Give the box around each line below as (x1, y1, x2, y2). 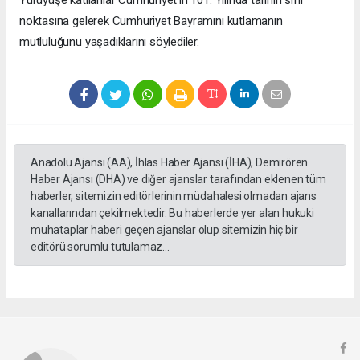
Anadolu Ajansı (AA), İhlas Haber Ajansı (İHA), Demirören (31, 155, 309, 169)
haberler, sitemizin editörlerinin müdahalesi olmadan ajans (31, 189, 317, 202)
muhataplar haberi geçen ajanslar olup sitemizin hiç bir (31, 223, 298, 236)
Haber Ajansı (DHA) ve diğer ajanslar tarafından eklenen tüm (31, 172, 326, 186)
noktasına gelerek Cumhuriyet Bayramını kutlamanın (19, 13, 283, 28)
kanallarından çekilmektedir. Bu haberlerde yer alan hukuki (31, 206, 314, 219)
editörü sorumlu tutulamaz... (31, 239, 170, 253)
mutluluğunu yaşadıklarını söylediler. (19, 34, 199, 49)
